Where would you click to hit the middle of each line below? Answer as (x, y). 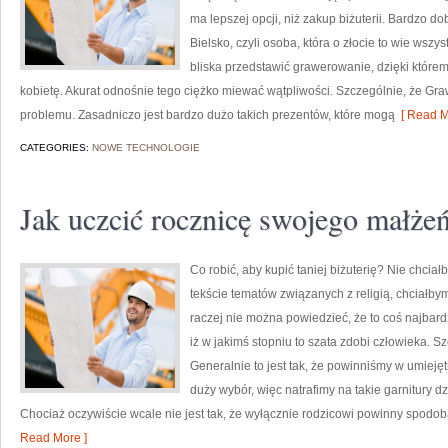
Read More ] (53, 438)
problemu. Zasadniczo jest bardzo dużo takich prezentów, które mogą (207, 115)
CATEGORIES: (56, 147)
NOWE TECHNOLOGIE (146, 147)
